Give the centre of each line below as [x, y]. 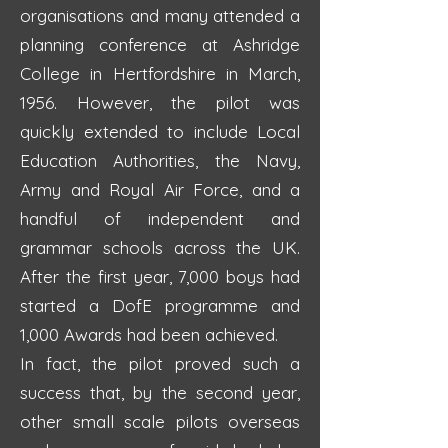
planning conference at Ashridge [160, 44]
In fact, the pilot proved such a [160, 363]
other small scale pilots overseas [160, 421]
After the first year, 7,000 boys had [160, 276]
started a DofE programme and [160, 305]
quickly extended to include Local [160, 131]
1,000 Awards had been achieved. [149, 334]
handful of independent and [160, 218]
